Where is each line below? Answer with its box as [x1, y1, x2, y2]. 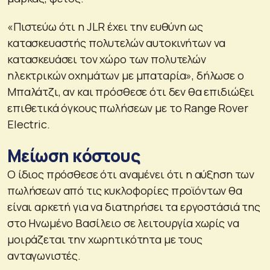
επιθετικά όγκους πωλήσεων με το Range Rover [7, 101, 248, 116]
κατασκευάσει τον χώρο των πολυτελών [7, 52, 206, 67]
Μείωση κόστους [7, 144, 140, 168]
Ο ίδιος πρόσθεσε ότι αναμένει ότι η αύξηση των [7, 167, 255, 182]
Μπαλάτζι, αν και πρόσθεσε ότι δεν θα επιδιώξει [7, 84, 255, 99]
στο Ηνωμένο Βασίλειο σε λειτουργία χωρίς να [7, 216, 239, 231]
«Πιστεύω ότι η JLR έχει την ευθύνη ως [7, 19, 203, 34]
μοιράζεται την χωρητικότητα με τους [7, 232, 202, 247]
